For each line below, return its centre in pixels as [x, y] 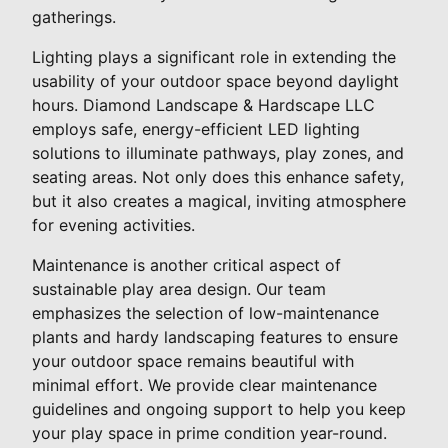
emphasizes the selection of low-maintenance [205, 313]
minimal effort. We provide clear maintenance [204, 385]
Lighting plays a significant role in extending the [214, 57]
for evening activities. [113, 225]
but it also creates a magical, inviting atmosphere [219, 201]
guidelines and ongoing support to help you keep [219, 409]
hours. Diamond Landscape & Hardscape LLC [203, 105]
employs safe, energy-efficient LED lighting [196, 129]
